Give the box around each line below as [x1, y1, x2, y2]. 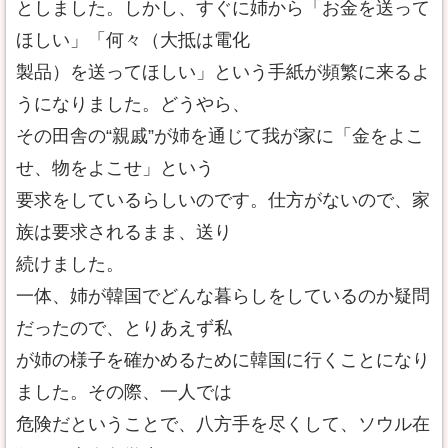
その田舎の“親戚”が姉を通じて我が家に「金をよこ [16, 126, 424, 146]
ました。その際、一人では [16, 382, 232, 402]
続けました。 [16, 254, 124, 274]
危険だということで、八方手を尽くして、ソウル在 [16, 414, 430, 434]
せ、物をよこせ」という [16, 158, 214, 178]
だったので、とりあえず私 [16, 318, 232, 338]
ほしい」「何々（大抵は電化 [16, 30, 250, 50]
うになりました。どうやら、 [16, 94, 250, 114]
